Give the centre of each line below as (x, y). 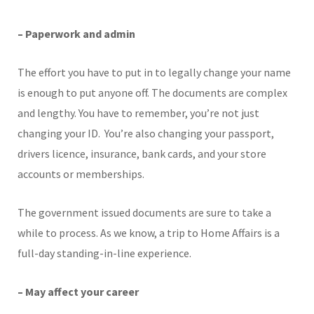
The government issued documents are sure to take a (144, 212)
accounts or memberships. (81, 173)
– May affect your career (79, 291)
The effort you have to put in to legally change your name (154, 72)
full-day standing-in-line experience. (104, 253)
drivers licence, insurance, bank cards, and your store (142, 153)
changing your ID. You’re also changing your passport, (146, 133)
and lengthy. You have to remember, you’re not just (138, 112)
